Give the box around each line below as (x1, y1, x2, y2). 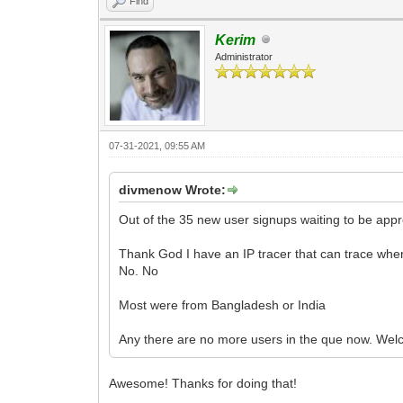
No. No (119, 263, 159, 278)
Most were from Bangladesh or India (119, 297, 327, 312)
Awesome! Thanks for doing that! (109, 375, 298, 390)
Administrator (215, 50, 273, 62)
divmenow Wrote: (119, 182, 227, 197)
